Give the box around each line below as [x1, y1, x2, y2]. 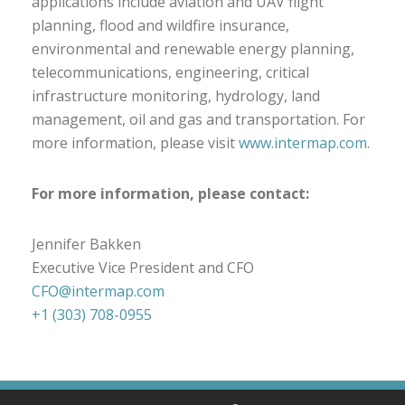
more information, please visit [32, 133, 239, 153]
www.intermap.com [239, 133, 367, 153]
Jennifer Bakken [32, 234, 141, 254]
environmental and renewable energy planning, [32, 39, 354, 59]
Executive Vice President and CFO [32, 258, 254, 278]
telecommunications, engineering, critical [32, 62, 309, 82]
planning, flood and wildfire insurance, [32, 15, 289, 35]
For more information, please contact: [32, 184, 309, 203]
